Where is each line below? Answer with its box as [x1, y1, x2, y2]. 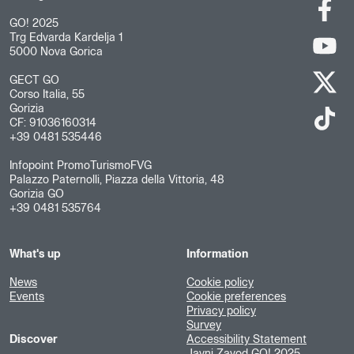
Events [9, 292, 44, 303]
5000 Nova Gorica [9, 47, 103, 58]
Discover [9, 334, 58, 346]
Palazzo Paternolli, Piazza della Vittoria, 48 [9, 175, 224, 186]
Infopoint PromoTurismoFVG [9, 160, 152, 172]
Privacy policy [186, 306, 256, 318]
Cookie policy [186, 277, 254, 289]
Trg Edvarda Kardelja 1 [9, 32, 122, 44]
